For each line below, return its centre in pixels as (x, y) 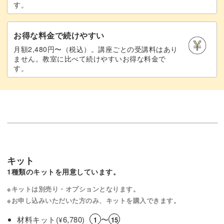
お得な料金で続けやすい (59, 35)
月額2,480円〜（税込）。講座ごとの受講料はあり (96, 49)
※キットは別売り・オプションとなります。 (73, 188)
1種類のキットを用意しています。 (63, 171)
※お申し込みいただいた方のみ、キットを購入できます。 (93, 200)
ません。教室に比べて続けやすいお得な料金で (90, 58)
